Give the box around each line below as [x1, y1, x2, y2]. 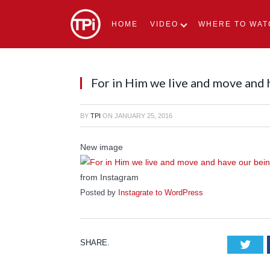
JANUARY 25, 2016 [115, 112, 172, 119]
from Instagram [80, 172, 139, 182]
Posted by [80, 188, 118, 197]
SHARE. [80, 237, 110, 247]
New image [80, 142, 123, 152]
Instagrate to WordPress [118, 188, 203, 197]
